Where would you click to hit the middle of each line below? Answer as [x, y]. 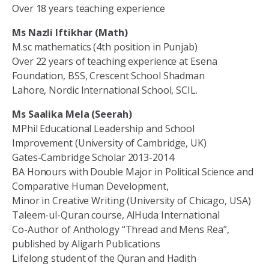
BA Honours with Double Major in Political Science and [133, 172]
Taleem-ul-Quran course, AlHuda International [116, 215]
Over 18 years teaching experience [89, 9]
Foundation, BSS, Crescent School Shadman [108, 76]
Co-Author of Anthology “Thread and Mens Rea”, [121, 230]
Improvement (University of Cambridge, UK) [109, 143]
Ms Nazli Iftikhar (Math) [70, 33]
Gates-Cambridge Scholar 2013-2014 [93, 158]
